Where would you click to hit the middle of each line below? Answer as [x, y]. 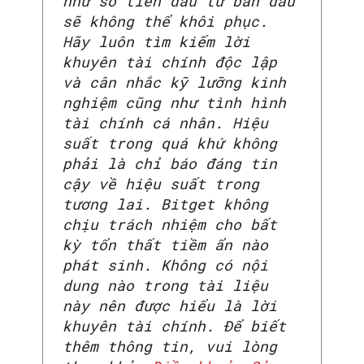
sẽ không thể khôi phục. [165, 22]
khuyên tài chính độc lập [170, 62]
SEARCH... [66, 223]
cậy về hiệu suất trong [161, 184]
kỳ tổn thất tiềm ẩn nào [165, 245]
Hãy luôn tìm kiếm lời [156, 42]
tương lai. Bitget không [165, 204]
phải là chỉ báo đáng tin [170, 164]
